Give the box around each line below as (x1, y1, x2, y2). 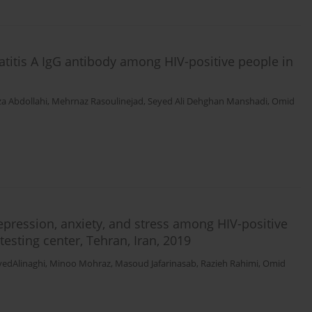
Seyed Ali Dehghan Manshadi (148, 95, 267, 108)
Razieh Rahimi (201, 258, 258, 270)
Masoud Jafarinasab (115, 258, 196, 270)
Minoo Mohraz (49, 258, 111, 270)
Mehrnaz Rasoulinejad (52, 95, 143, 108)
